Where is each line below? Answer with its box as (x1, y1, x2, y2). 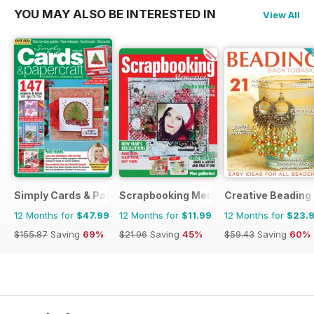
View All (263, 8, 300, 20)
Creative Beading (224, 189, 311, 201)
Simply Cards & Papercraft (14, 189, 147, 201)
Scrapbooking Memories (119, 189, 243, 201)
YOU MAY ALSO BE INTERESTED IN (14, 6, 216, 21)
